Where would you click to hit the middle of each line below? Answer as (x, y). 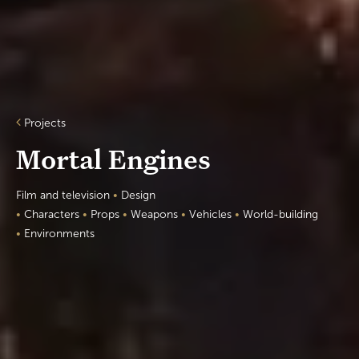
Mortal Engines (113, 161)
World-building (280, 214)
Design (138, 195)
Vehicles (210, 214)
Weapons (154, 214)
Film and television (63, 195)
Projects (45, 123)
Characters (52, 214)
